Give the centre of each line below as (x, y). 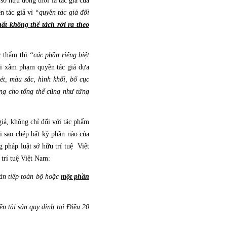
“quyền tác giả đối (62, 12)
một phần (75, 177)
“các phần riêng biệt (60, 55)
